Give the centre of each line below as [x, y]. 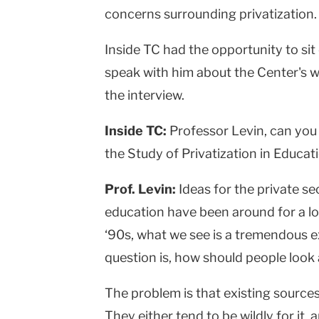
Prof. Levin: [140, 189]
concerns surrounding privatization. [211, 14]
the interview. [145, 95]
